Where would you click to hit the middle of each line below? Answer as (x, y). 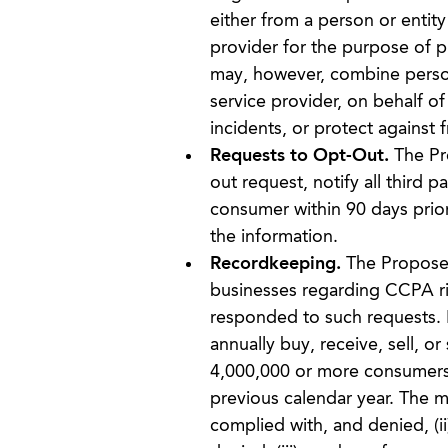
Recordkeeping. (277, 264)
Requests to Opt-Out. (299, 156)
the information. (273, 237)
